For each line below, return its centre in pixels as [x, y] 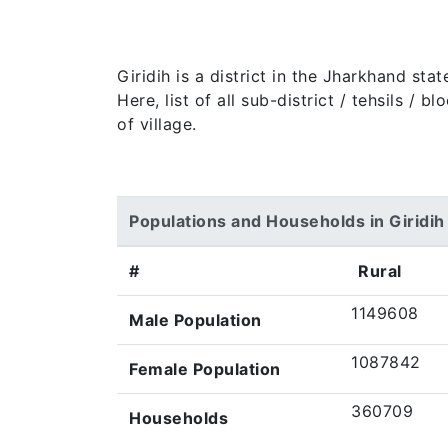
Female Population [205, 369]
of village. [157, 124]
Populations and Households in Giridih [287, 221]
